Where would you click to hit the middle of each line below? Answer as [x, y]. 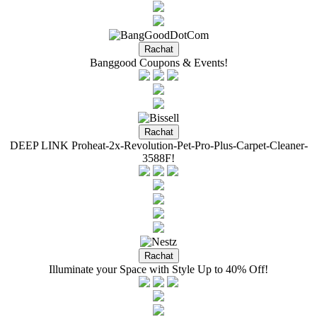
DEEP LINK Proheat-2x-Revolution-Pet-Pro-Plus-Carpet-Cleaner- [158, 145]
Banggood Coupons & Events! [158, 63]
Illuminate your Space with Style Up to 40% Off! [158, 269]
